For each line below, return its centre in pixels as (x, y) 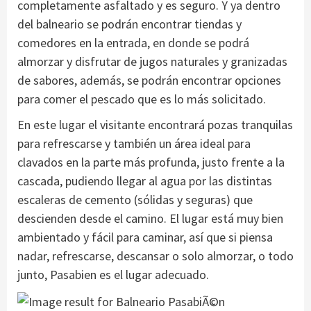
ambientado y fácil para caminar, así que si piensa (145, 237)
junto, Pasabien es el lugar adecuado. (113, 274)
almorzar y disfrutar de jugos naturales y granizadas (152, 61)
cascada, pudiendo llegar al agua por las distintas (145, 180)
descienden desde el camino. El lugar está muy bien (150, 218)
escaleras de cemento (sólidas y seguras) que (135, 199)
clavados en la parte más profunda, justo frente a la (151, 162)
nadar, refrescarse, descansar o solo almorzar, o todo (155, 255)
